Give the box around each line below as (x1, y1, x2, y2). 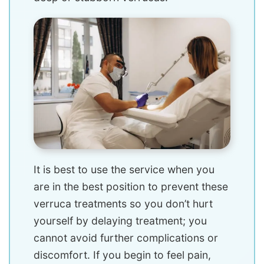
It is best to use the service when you (34, 163, 214, 176)
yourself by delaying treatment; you (34, 214, 207, 227)
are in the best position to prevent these (34, 180, 228, 193)
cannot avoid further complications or (34, 231, 218, 244)
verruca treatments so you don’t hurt (34, 197, 213, 210)
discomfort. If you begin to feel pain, (34, 248, 211, 261)
